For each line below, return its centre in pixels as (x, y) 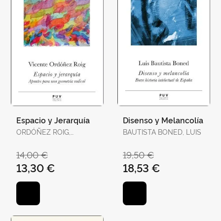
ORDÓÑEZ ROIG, (43, 132)
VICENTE (31, 141)
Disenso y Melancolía (163, 120)
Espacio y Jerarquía (53, 120)
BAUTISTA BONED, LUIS (162, 132)
